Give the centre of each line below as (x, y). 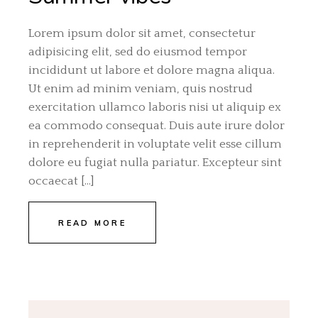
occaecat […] (62, 181)
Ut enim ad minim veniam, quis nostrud (141, 89)
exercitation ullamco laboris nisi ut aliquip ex (155, 108)
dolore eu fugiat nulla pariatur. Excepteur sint (155, 163)
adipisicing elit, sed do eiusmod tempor (138, 52)
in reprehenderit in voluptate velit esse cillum (155, 144)
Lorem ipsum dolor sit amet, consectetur (142, 34)
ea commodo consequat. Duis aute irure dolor (157, 126)
